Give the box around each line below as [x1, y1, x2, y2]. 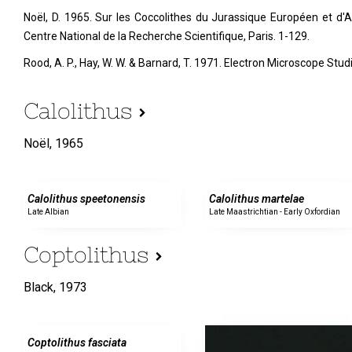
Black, [24, 280, 56, 295]
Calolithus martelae [209, 192, 305, 205]
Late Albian [27, 207, 69, 216]
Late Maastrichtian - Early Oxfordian [209, 207, 341, 216]
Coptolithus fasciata [27, 336, 126, 349]
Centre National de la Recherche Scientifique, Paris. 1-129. [24, 30, 310, 42]
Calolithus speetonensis [27, 192, 145, 205]
